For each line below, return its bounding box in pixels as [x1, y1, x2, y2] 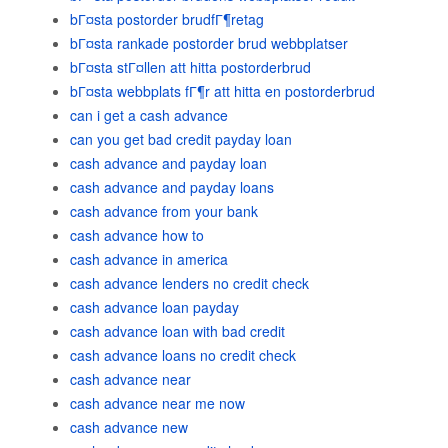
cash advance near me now [70, 393, 245, 413]
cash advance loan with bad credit [70, 321, 285, 341]
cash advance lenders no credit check [70, 273, 309, 293]
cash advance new [70, 417, 188, 437]
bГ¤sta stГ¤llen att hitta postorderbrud [70, 57, 311, 77]
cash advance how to [70, 225, 204, 245]
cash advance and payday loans [70, 177, 274, 197]
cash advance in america [70, 249, 228, 269]
